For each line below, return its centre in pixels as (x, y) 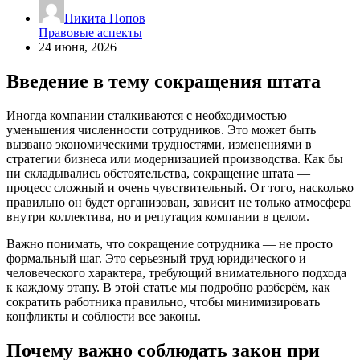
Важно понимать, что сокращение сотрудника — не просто (170, 243)
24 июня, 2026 (78, 47)
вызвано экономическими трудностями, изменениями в (159, 144)
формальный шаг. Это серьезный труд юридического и (156, 258)
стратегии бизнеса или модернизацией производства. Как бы (175, 158)
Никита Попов (105, 18)
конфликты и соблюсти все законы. (104, 316)
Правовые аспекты (90, 32)
